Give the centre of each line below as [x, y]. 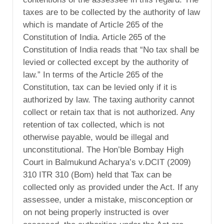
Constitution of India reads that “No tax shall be [111, 49]
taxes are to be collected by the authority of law [111, 12]
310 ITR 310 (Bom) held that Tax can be [97, 174]
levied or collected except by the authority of [106, 62]
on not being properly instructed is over [96, 212]
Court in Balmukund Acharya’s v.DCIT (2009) [107, 162]
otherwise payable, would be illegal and [96, 137]
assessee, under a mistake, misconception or [108, 199]
